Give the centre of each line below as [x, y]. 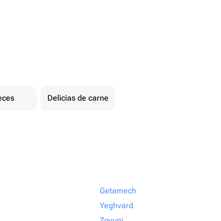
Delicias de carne [78, 98]
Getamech [118, 191]
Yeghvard [116, 205]
